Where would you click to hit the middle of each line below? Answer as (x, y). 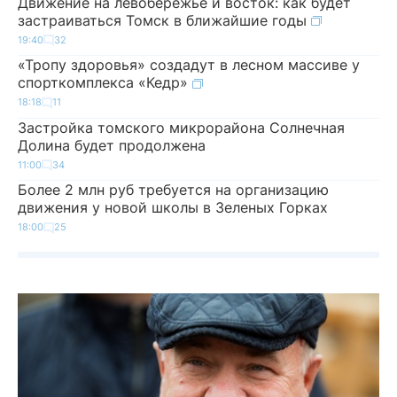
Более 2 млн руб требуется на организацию (173, 190)
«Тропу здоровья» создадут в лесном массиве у (189, 65)
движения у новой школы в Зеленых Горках (173, 207)
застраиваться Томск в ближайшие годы (164, 20)
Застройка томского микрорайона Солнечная (181, 127)
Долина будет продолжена (112, 145)
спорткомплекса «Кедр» (105, 82)
